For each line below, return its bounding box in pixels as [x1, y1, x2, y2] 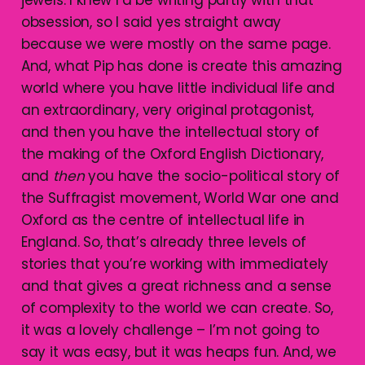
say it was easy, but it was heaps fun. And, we [20, 342, 336, 363]
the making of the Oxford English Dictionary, [20, 144, 324, 165]
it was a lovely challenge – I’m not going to [20, 320, 320, 341]
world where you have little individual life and [20, 78, 335, 99]
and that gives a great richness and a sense [20, 276, 332, 297]
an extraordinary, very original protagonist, [20, 100, 314, 121]
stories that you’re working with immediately [20, 254, 329, 275]
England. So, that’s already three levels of [20, 232, 306, 253]
